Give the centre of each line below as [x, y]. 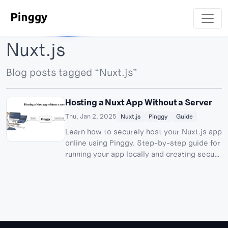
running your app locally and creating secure [144, 154]
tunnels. [79, 165]
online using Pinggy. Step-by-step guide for [143, 142]
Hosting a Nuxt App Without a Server [139, 102]
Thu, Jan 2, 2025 [91, 117]
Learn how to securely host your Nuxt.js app [144, 131]
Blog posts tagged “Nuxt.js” [72, 72]
